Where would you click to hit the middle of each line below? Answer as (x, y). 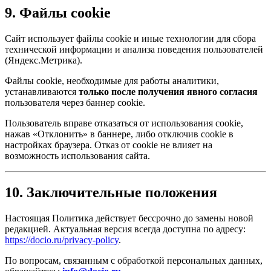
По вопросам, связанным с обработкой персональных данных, (134, 261)
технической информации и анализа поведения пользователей (134, 50)
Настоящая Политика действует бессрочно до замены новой (129, 218)
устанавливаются (42, 92)
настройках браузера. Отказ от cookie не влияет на (109, 145)
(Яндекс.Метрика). (44, 60)
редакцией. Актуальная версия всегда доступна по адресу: (125, 229)
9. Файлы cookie (58, 13)
